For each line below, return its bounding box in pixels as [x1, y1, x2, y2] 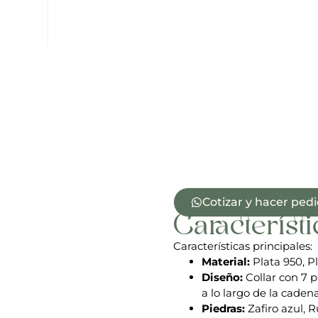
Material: [202, 255, 250, 269]
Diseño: [202, 270, 243, 285]
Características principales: [173, 239, 312, 253]
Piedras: [202, 302, 245, 316]
